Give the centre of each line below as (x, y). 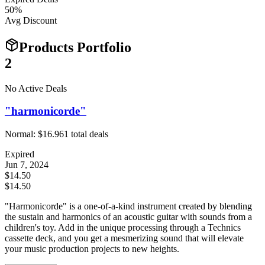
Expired (20, 154)
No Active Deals (36, 88)
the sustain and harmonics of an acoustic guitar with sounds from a (128, 217)
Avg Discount (31, 20)
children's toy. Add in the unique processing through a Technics (123, 228)
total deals (88, 134)
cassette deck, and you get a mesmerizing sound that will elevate (124, 238)
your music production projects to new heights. (92, 249)
